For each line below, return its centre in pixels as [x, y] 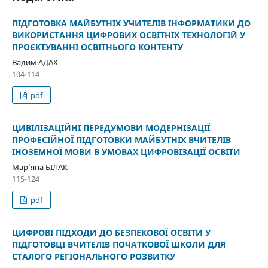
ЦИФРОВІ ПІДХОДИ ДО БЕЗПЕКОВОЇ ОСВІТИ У [111, 232]
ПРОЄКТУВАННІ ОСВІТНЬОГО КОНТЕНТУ [97, 47]
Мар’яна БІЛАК [39, 167]
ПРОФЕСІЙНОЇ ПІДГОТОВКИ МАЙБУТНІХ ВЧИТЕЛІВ [121, 139]
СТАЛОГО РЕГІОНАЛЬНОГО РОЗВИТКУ [93, 256]
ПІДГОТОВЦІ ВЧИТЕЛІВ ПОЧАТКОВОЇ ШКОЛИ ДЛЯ [118, 244]
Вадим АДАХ [35, 62]
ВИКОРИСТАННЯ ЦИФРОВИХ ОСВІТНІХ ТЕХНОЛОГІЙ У [128, 35]
